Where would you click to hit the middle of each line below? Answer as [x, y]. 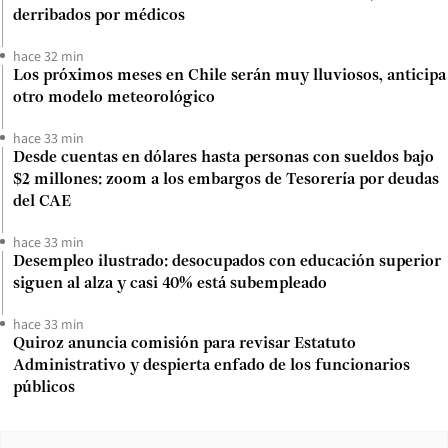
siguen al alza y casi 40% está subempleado [170, 283]
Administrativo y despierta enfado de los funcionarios [211, 365]
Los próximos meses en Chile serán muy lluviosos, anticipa [229, 75]
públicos [44, 387]
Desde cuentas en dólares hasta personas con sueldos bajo [223, 157]
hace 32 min [48, 55]
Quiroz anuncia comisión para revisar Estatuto [184, 343]
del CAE [42, 201]
